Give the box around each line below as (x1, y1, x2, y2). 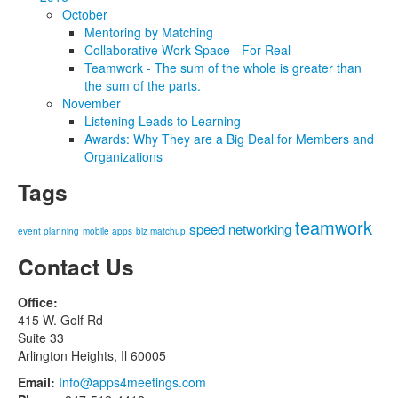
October (62, 5, 107, 24)
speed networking (189, 219, 291, 239)
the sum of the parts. (84, 76, 201, 95)
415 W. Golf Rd (18, 311, 103, 330)
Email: (18, 373, 55, 392)
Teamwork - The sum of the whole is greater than (84, 59, 362, 77)
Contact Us (18, 251, 134, 283)
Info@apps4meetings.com (59, 373, 206, 392)
